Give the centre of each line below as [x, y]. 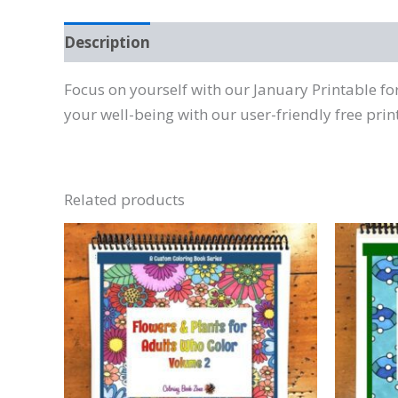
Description [107, 42]
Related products [124, 199]
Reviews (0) [211, 42]
